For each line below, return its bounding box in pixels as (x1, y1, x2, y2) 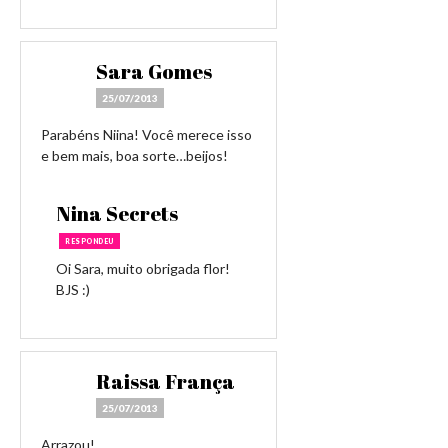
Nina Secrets (56, 200, 178, 227)
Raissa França (96, 368, 235, 395)
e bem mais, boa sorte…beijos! (41, 147, 228, 164)
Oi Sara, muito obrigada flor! (56, 260, 230, 277)
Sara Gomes (96, 58, 212, 85)
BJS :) (56, 281, 90, 298)
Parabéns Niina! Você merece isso (41, 126, 252, 143)
